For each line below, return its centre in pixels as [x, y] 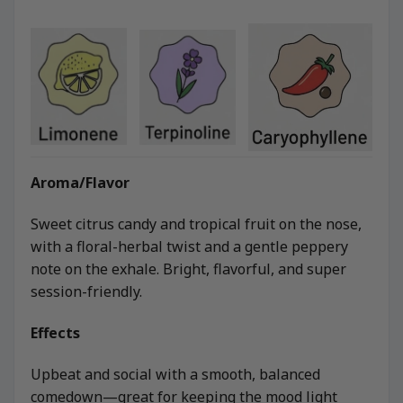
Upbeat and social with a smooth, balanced [175, 374]
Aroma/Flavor [80, 183]
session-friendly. [86, 292]
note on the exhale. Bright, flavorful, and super [188, 269]
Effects [55, 332]
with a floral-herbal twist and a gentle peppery [189, 247]
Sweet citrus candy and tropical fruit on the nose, [196, 224]
